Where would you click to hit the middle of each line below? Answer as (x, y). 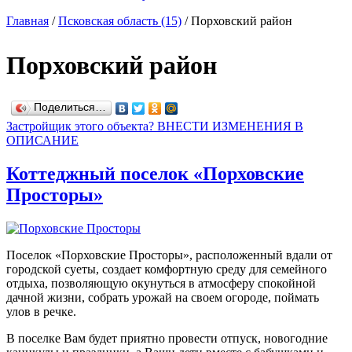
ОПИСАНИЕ (42, 140)
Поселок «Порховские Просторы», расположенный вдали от (169, 255)
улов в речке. (41, 311)
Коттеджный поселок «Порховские (155, 173)
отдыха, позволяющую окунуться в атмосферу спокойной (161, 283)
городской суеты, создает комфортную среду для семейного (167, 269)
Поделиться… (70, 107)
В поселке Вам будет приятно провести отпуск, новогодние (167, 338)
